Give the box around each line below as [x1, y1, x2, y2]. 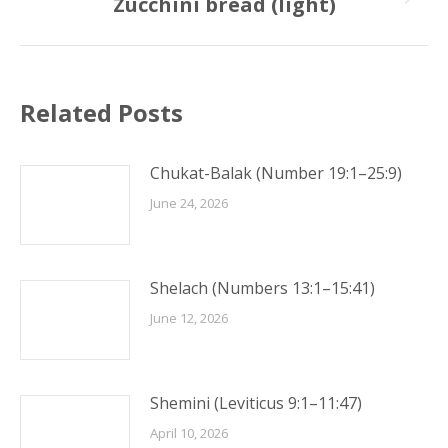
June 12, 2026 [150, 309, 228, 327]
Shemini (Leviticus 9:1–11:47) [150, 392, 362, 414]
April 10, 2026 [150, 424, 228, 442]
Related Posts [20, 96, 183, 129]
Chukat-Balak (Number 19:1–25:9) [150, 162, 402, 184]
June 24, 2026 [150, 194, 228, 212]
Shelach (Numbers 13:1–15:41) [150, 277, 375, 299]
